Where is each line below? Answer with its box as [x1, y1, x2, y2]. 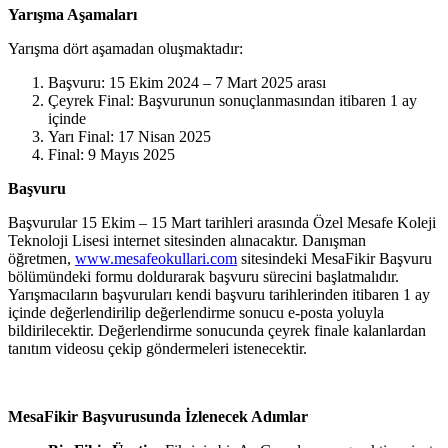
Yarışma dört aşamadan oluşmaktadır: [8, 40, 243, 58]
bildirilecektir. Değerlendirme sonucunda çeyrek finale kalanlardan [8, 322, 426, 340]
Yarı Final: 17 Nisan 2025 [48, 128, 211, 146]
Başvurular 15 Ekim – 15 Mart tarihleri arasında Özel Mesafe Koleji [8, 214, 436, 232]
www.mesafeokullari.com [75, 250, 237, 268]
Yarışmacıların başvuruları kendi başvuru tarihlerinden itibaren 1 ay [8, 286, 430, 304]
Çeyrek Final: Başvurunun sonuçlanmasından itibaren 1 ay [48, 92, 417, 110]
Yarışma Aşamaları [8, 6, 137, 24]
